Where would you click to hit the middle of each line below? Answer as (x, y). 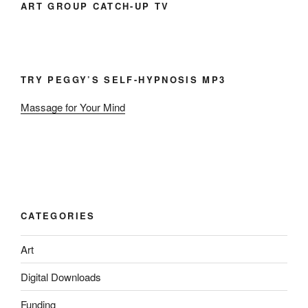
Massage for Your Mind (73, 107)
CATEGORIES (58, 215)
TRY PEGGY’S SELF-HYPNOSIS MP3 (123, 79)
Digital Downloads (61, 276)
